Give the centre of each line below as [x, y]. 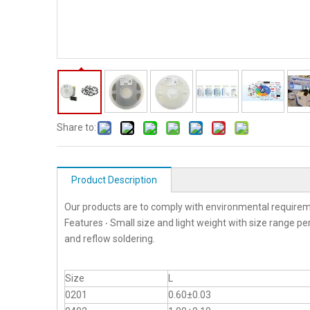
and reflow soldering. [110, 239]
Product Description [114, 180]
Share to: [76, 127]
